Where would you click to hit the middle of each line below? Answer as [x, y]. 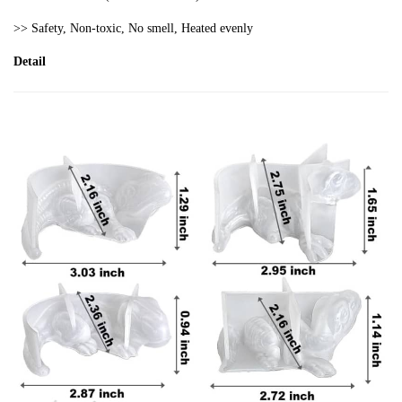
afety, [52, 28]
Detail [30, 61]
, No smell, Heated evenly [187, 28]
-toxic [106, 28]
